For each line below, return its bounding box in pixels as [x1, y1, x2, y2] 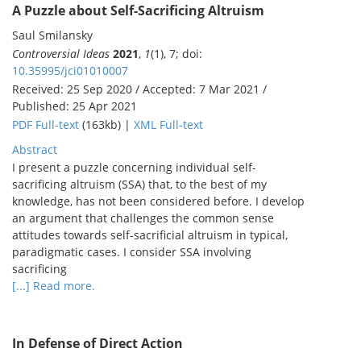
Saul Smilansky [12, 27, 93, 44]
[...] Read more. [12, 278, 95, 294]
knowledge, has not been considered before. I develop [12, 193, 305, 210]
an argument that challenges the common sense [12, 210, 274, 226]
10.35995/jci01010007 [12, 63, 128, 79]
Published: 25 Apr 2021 [12, 98, 137, 114]
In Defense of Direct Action [12, 334, 183, 353]
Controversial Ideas [12, 46, 110, 62]
